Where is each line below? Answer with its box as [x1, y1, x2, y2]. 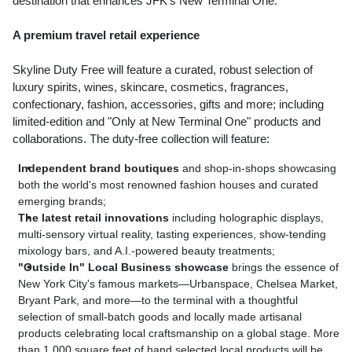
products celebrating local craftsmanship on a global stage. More [18, 327, 339, 339]
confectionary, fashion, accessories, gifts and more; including [13, 97, 324, 111]
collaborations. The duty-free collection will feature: [13, 132, 269, 145]
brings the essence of [232, 261, 339, 273]
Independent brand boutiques [18, 162, 179, 174]
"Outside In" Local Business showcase [18, 261, 232, 273]
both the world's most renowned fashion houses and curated [18, 178, 318, 191]
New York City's [18, 277, 95, 290]
